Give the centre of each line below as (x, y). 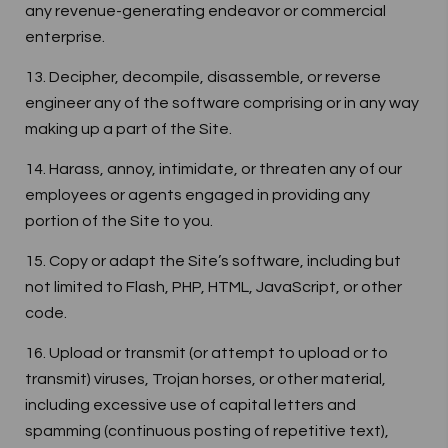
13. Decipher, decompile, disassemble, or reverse (203, 77)
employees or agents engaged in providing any (197, 195)
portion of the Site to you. (119, 221)
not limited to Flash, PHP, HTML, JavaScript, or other (213, 287)
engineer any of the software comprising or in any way (222, 103)
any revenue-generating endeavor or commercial (205, 11)
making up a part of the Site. (128, 129)
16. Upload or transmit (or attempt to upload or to (206, 353)
